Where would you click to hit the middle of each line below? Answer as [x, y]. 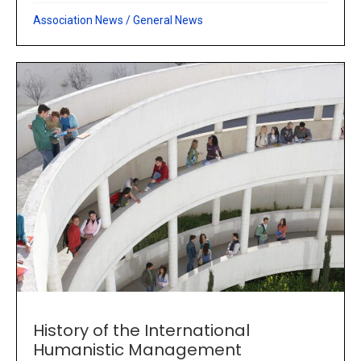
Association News [78, 21]
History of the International [141, 331]
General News [168, 21]
